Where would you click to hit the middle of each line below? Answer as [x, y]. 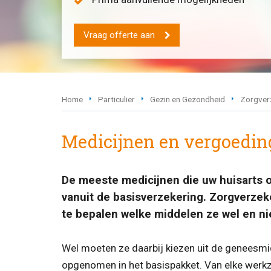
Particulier [116, 99]
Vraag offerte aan [119, 35]
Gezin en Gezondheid [188, 99]
